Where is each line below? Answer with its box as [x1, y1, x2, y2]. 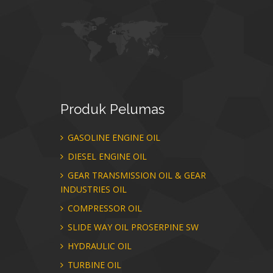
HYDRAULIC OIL [65, 239, 132, 252]
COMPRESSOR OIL [65, 202, 142, 214]
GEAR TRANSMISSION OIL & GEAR [65, 169, 206, 181]
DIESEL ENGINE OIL [65, 150, 147, 162]
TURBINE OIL [65, 258, 121, 271]
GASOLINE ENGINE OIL [65, 131, 160, 143]
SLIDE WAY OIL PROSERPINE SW [65, 221, 199, 233]
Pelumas [106, 101, 165, 117]
